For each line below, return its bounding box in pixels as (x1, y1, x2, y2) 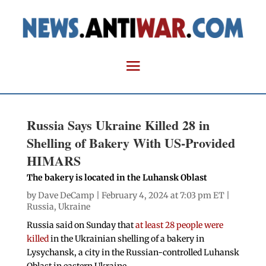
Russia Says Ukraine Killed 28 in (26, 115, 210, 135)
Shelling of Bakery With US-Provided (26, 133, 235, 153)
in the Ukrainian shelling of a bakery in (48, 233, 204, 245)
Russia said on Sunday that (26, 220, 135, 231)
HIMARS (26, 151, 81, 171)
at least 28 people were (135, 220, 223, 231)
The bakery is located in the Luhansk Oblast (26, 172, 207, 183)
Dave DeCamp (37, 190, 94, 201)
